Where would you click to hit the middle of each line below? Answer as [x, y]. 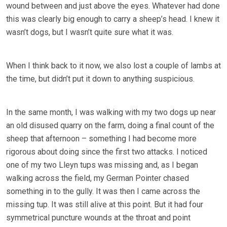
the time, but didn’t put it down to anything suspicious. [100, 79]
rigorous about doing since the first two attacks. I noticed [107, 152]
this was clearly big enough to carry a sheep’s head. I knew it [113, 19]
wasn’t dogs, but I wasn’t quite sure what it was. [90, 32]
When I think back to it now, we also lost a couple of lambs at [113, 66]
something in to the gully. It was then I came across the [103, 192]
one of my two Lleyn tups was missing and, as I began [102, 165]
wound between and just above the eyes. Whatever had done [113, 6]
